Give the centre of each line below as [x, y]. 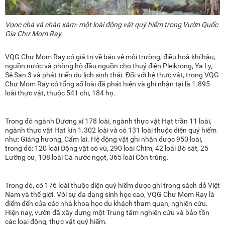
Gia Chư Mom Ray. [34, 34]
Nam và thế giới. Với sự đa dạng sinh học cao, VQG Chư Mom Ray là [110, 195]
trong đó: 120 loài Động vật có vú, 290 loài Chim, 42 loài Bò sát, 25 [107, 148]
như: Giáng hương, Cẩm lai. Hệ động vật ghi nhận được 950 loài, [104, 139]
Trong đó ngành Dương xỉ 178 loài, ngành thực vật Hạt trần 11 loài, [108, 121]
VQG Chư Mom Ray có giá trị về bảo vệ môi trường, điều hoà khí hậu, [110, 57]
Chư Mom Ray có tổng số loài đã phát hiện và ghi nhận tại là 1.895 [107, 84]
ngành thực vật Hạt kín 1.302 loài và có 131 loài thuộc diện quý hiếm [111, 130]
